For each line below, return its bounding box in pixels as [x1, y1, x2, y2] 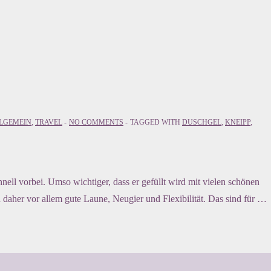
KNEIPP [225, 118, 250, 127]
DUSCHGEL [182, 118, 221, 127]
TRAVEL [35, 118, 62, 127]
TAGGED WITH [130, 118, 182, 127]
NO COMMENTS [69, 118, 123, 127]
